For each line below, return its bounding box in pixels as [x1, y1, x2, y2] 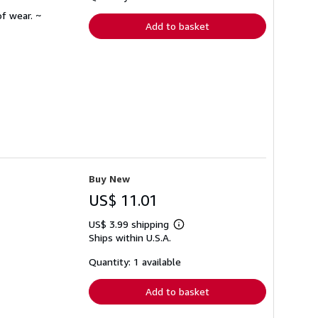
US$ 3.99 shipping [89, 218, 172, 231]
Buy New [89, 172, 130, 185]
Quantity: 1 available [89, 256, 181, 268]
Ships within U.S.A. [89, 231, 171, 244]
